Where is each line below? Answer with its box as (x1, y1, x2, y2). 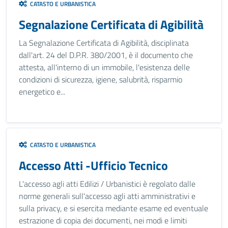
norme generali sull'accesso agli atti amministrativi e (19, 190, 195, 202)
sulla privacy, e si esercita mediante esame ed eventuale (19, 202, 208, 214)
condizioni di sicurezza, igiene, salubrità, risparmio (19, 73, 182, 85)
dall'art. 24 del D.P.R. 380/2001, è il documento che (19, 49, 193, 61)
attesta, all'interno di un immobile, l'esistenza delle (19, 61, 190, 73)
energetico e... (19, 85, 65, 98)
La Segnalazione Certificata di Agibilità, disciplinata (19, 37, 189, 49)
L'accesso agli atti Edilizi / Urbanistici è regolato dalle (19, 178, 195, 190)
